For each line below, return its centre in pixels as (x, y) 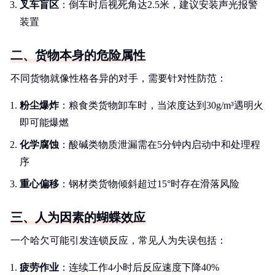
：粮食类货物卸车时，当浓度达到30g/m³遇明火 (161, 105)
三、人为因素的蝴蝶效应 (78, 217)
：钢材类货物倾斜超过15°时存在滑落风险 (149, 184)
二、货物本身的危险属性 (78, 55)
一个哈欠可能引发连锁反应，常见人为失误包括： (118, 240)
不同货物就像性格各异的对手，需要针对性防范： (118, 78)
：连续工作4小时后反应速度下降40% (139, 267)
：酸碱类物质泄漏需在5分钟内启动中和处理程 (160, 145)
